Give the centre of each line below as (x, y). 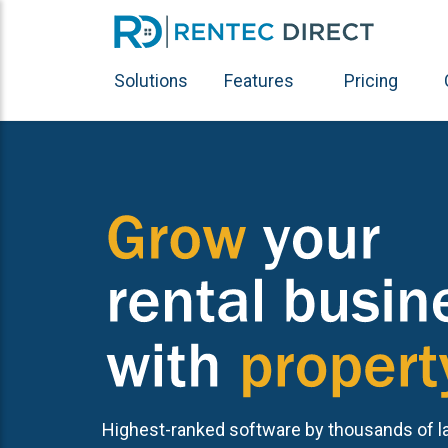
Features (259, 81)
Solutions (151, 81)
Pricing (371, 81)
